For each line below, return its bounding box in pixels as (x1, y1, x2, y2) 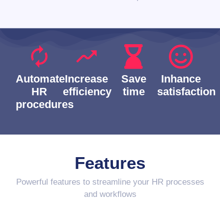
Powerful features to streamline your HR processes (16, 177, 204, 187)
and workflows (83, 190, 137, 199)
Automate (16, 73, 65, 85)
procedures (16, 98, 74, 110)
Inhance (161, 73, 201, 85)
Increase (65, 73, 108, 85)
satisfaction (157, 85, 216, 98)
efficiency (63, 85, 111, 98)
